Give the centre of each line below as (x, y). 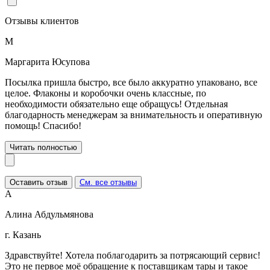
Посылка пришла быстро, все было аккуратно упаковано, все (131, 82)
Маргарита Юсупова (47, 61)
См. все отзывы (108, 182)
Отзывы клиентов (42, 20)
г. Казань (23, 234)
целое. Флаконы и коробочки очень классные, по (105, 93)
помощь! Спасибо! (43, 125)
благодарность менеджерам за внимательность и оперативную (133, 115)
